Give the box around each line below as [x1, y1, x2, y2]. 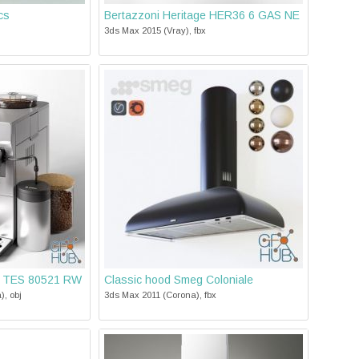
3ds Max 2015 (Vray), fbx [104, 26, 206, 35]
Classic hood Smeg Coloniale [104, 273, 253, 286]
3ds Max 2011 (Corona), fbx [104, 290, 216, 300]
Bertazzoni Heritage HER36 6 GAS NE [104, 9, 300, 22]
